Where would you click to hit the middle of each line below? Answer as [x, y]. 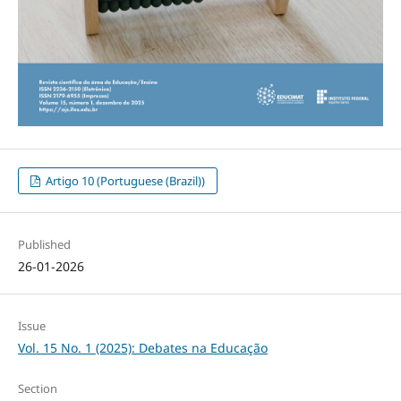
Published [44, 245]
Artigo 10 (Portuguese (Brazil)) [124, 181]
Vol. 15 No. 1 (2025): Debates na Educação [142, 348]
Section [37, 389]
